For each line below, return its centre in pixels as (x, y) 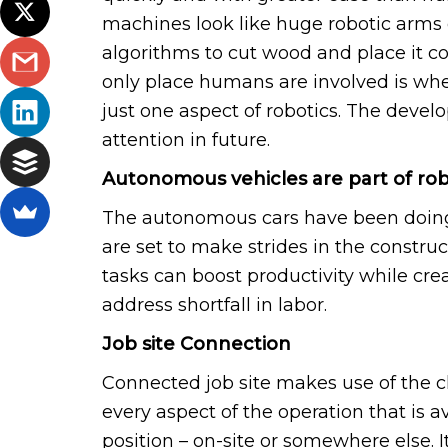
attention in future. (186, 139)
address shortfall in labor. (214, 304)
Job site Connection (196, 343)
